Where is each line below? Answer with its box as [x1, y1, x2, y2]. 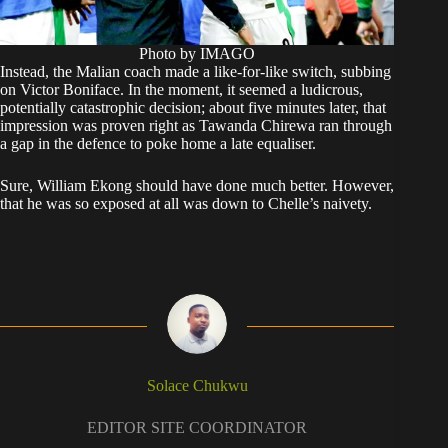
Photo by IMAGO [139, 44, 256, 62]
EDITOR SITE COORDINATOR [87, 418, 308, 436]
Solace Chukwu [146, 376, 248, 394]
